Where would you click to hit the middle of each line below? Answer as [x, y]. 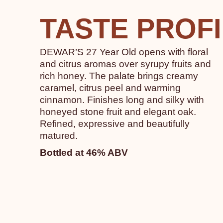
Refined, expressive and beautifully [115, 123]
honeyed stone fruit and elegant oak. [118, 111]
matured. [59, 135]
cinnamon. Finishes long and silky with [122, 100]
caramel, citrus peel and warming [110, 88]
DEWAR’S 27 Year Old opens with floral [124, 52]
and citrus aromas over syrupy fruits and [125, 64]
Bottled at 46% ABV [84, 152]
